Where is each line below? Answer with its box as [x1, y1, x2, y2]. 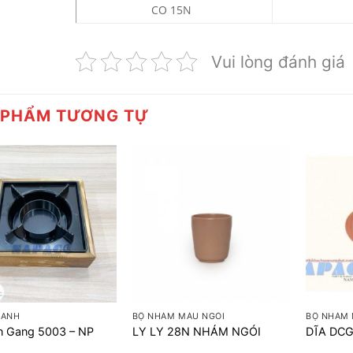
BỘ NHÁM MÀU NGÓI [132, 310, 225, 321]
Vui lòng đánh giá [211, 51, 346, 72]
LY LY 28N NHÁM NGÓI [132, 325, 261, 339]
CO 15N [150, 2, 191, 17]
